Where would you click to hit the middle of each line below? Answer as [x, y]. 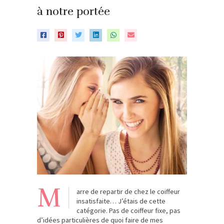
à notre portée [73, 11]
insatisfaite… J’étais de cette [121, 201]
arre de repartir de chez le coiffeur [128, 191]
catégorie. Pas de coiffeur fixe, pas [128, 210]
